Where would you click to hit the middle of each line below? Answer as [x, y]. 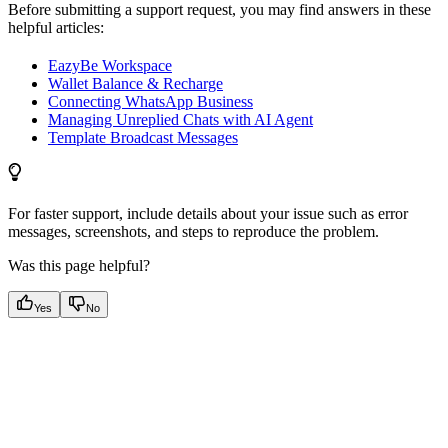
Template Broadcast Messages [143, 138]
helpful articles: [56, 28]
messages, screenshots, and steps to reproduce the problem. [193, 232]
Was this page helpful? [79, 266]
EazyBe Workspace [110, 66]
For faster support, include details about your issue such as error [208, 214]
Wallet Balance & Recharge [135, 84]
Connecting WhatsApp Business [150, 102]
